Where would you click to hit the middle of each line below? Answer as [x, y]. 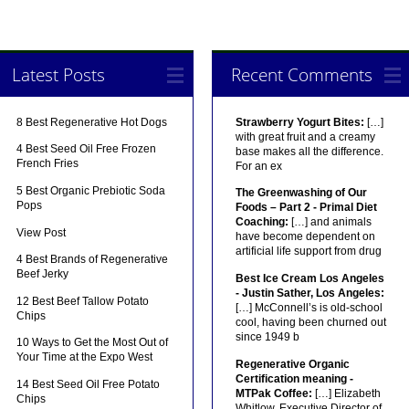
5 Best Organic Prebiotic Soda [91, 190]
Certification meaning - [294, 378]
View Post [42, 232]
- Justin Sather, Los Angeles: [309, 293]
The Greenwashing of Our [301, 193]
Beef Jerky [43, 274]
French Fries [48, 164]
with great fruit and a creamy [305, 136]
